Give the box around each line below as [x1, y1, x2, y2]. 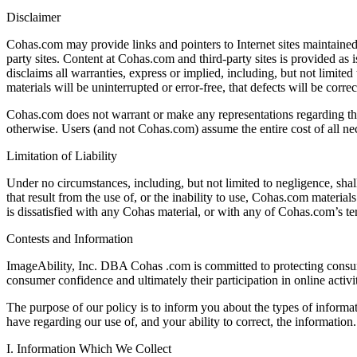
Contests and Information [6, 232, 133, 246]
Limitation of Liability [6, 149, 117, 163]
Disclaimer [6, 10, 61, 25]
